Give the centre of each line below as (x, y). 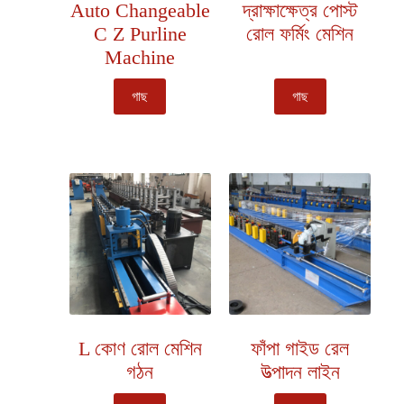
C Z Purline (140, 33)
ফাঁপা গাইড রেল (300, 348)
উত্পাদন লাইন (300, 372)
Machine (140, 57)
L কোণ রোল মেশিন (140, 348)
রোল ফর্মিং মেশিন (300, 33)
